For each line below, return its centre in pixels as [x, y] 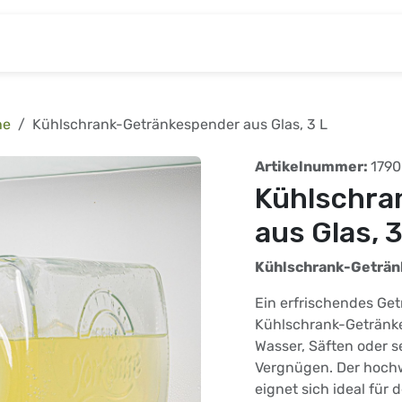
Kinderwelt [123, 43]
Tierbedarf [210, 43]
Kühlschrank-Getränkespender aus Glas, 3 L [180, 125]
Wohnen [289, 43]
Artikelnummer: [313, 167]
